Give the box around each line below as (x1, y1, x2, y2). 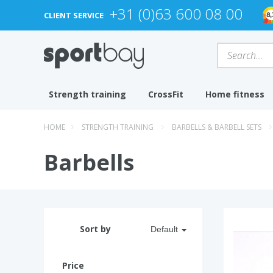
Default (151, 224, 178, 234)
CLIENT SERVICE (44, 10, 104, 21)
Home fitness (205, 88, 264, 100)
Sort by (80, 223, 111, 235)
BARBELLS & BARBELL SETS (172, 122, 261, 132)
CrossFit (148, 88, 183, 100)
